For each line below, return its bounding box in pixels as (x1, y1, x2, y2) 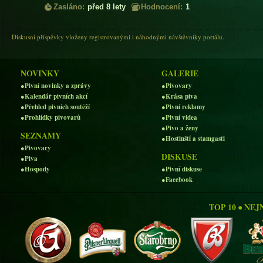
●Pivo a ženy (161, 123, 198, 133)
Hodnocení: (141, 2, 183, 11)
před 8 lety (87, 2, 126, 11)
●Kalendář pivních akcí (21, 91, 87, 101)
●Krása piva (161, 91, 197, 101)
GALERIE (161, 67, 198, 79)
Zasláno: (53, 2, 85, 11)
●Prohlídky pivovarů (21, 112, 80, 122)
